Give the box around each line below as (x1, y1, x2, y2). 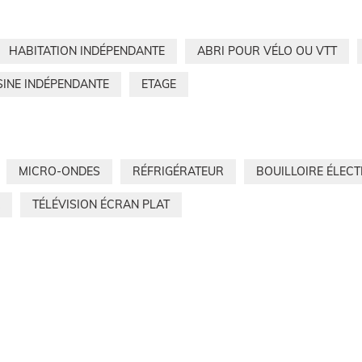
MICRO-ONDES (19, 164, 100, 179)
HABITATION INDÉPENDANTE (9, 44, 165, 59)
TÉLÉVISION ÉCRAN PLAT (32, 197, 170, 213)
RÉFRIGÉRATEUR (133, 164, 224, 179)
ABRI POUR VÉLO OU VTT (197, 44, 337, 59)
